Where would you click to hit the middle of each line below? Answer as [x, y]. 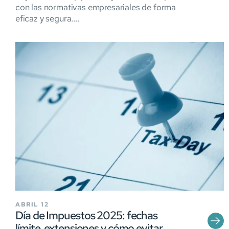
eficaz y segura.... [47, 18]
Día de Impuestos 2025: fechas [87, 216]
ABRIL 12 [32, 205]
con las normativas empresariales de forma [96, 7]
